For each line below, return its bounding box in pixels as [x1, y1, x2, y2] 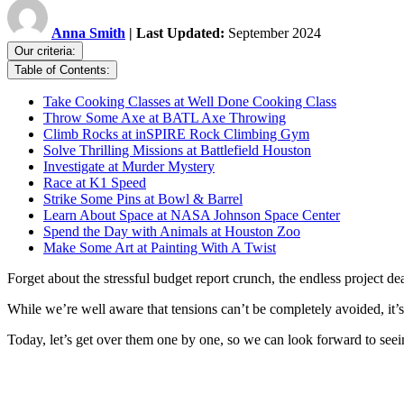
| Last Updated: [129, 25, 225, 41]
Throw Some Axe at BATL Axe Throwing [43, 110, 286, 126]
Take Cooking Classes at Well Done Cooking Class [43, 94, 336, 110]
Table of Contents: [14, 63, 110, 78]
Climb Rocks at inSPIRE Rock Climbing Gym [43, 126, 309, 142]
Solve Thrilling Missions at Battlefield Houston [43, 142, 311, 159]
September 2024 [225, 25, 321, 41]
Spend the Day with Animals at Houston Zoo [43, 224, 300, 240]
